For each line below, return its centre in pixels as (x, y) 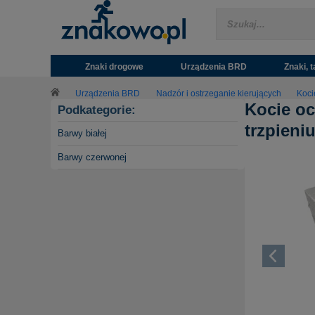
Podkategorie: (97, 110)
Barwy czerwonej (92, 157)
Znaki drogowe (114, 66)
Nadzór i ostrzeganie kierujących (218, 93)
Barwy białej (82, 134)
